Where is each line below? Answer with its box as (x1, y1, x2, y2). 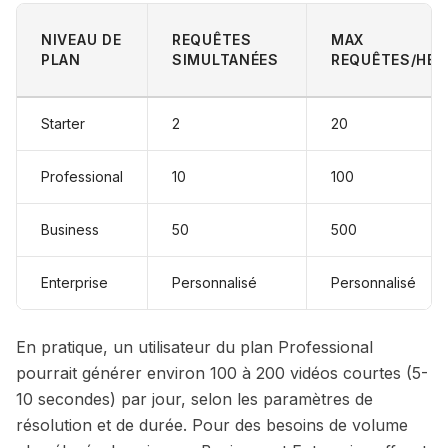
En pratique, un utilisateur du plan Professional (16, 337, 373, 357)
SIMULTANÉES (172, 51, 279, 68)
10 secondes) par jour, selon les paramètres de (16, 389, 373, 409)
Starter (41, 115, 85, 132)
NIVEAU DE (41, 31, 122, 48)
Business (41, 221, 99, 238)
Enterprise (41, 274, 108, 291)
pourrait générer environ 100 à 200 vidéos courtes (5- (16, 363, 428, 383)
